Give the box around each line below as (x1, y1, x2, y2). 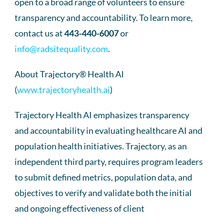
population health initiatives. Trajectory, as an (15, 140, 187, 151)
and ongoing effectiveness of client (15, 202, 145, 214)
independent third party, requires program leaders (15, 156, 203, 167)
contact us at (15, 27, 64, 38)
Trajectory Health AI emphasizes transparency (15, 109, 189, 120)
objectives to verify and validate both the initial (15, 187, 192, 198)
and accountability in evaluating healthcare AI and (15, 125, 202, 136)
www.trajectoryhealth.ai (17, 84, 110, 95)
